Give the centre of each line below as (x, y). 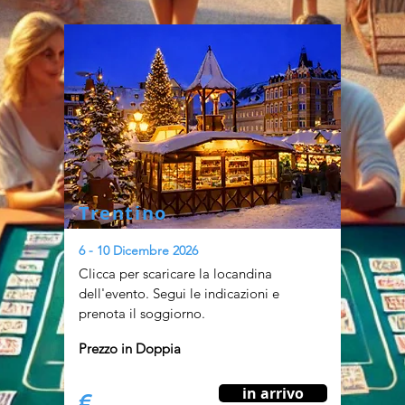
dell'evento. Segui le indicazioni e (179, 293)
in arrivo (273, 393)
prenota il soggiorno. (142, 313)
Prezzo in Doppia (130, 348)
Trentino (123, 213)
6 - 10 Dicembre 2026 (138, 250)
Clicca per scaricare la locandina (175, 273)
